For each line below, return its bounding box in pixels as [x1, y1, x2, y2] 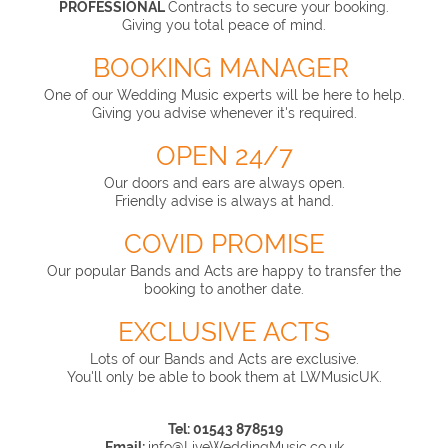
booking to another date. [144, 280, 304, 297]
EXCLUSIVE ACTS [117, 316, 331, 347]
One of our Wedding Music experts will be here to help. [43, 86, 405, 103]
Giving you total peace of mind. [122, 16, 326, 33]
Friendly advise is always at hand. [114, 192, 334, 209]
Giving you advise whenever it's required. [91, 104, 357, 121]
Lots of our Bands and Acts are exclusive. [89, 350, 359, 367]
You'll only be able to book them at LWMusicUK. [66, 368, 382, 385]
